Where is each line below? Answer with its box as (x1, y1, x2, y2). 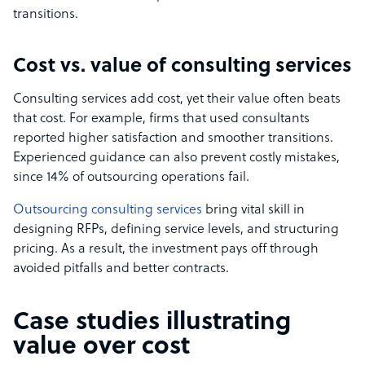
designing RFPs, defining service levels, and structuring (13, 222, 339, 238)
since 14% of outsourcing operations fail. (13, 170, 249, 186)
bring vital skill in (202, 203, 305, 218)
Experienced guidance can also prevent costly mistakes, (13, 151, 340, 166)
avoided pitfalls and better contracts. (13, 262, 229, 277)
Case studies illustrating (13, 310, 291, 337)
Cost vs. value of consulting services (13, 56, 352, 78)
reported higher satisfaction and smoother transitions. (13, 131, 333, 147)
